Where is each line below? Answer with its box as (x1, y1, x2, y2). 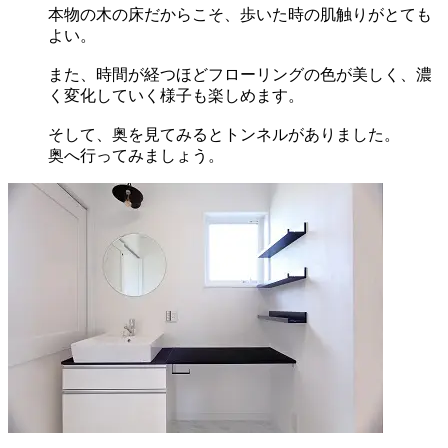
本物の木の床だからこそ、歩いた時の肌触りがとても (48, 6, 432, 24)
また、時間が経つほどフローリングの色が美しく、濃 (48, 66, 432, 84)
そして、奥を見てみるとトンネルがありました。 (48, 126, 400, 144)
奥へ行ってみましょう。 (48, 147, 224, 165)
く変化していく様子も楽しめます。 (48, 87, 304, 105)
